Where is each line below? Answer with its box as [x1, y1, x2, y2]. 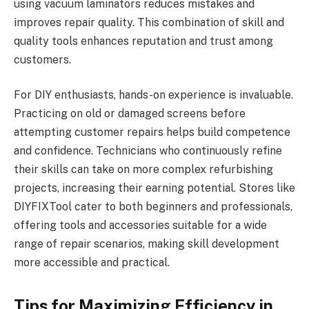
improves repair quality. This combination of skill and [14, 15, 284, 29]
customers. [14, 52, 71, 66]
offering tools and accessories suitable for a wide [14, 219, 267, 232]
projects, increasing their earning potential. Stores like [14, 181, 295, 195]
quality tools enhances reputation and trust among [14, 34, 273, 48]
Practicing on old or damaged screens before [14, 107, 246, 121]
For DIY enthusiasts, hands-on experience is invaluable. [14, 88, 293, 102]
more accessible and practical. [14, 256, 170, 270]
